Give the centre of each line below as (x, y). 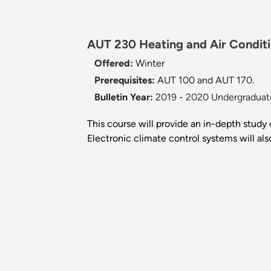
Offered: (115, 64)
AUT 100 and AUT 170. (206, 80)
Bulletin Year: (124, 97)
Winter (150, 64)
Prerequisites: (126, 80)
